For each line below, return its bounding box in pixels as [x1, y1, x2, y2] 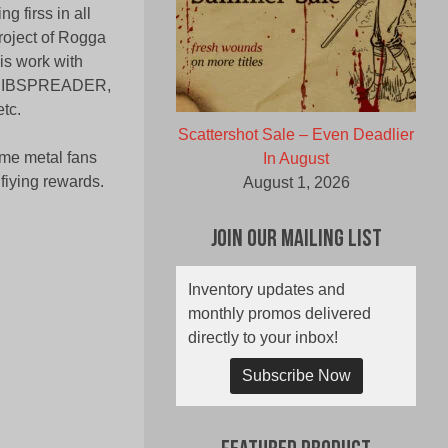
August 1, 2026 [242, 174, 350, 192]
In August [263, 150, 329, 168]
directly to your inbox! [188, 329, 338, 347]
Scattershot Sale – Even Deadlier [178, 126, 414, 144]
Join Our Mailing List [210, 228, 382, 253]
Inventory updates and [188, 281, 345, 299]
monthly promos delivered [188, 305, 371, 323]
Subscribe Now [241, 367, 351, 385]
